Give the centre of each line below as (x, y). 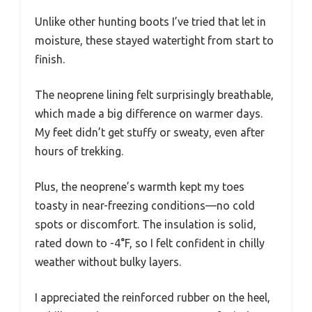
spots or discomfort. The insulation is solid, (146, 224)
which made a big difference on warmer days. (149, 113)
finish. (50, 59)
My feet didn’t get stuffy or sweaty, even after (150, 132)
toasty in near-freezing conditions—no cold (145, 205)
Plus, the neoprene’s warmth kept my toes (140, 186)
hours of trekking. (79, 151)
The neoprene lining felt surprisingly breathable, (154, 94)
